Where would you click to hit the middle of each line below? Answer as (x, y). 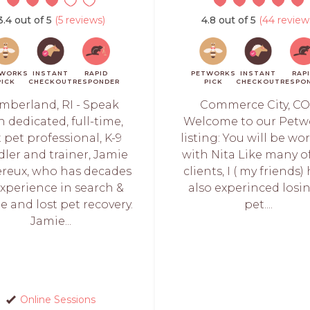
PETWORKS (213, 73)
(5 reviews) (79, 20)
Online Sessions (58, 300)
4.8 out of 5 (228, 20)
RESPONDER (96, 81)
